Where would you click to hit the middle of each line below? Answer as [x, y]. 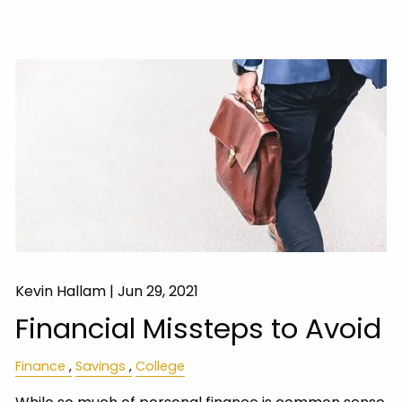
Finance [41, 367]
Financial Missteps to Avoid [199, 329]
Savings [101, 367]
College [161, 367]
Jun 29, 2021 [158, 292]
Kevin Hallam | [67, 292]
